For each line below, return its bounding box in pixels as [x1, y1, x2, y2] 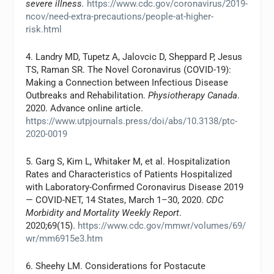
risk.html [26, 24, 62, 35]
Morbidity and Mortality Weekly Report [26, 207, 180, 219]
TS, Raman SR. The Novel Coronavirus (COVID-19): [26, 64, 232, 76]
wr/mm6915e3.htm [26, 233, 103, 245]
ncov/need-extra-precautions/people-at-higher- [26, 11, 214, 23]
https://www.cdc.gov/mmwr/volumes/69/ [78, 220, 246, 232]
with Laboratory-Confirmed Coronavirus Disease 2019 [26, 182, 244, 193]
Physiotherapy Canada [148, 90, 238, 102]
